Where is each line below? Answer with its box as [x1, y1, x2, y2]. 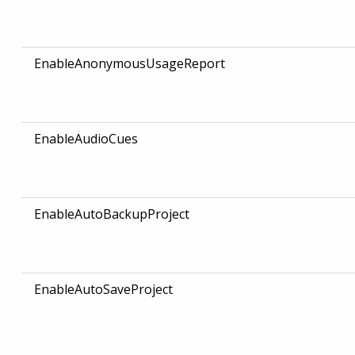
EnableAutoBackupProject [33, 205, 189, 223]
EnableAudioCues [33, 130, 138, 148]
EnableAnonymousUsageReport [33, 55, 225, 73]
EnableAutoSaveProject [33, 281, 173, 299]
